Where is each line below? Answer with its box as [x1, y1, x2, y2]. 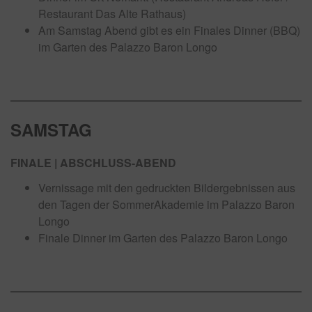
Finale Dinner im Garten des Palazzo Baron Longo [38, 230, 288, 246]
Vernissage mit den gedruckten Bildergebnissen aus [38, 180, 295, 196]
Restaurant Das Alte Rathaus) [38, 6, 186, 22]
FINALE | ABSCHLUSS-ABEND [10, 155, 176, 171]
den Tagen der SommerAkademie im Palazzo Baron [38, 196, 295, 212]
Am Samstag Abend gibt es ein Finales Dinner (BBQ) [38, 22, 300, 38]
